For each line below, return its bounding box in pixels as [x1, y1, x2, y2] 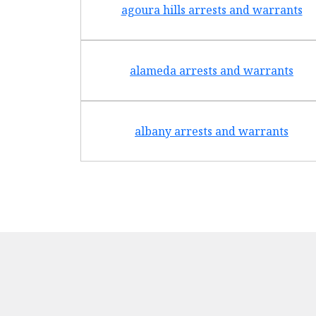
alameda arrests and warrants [130, 63, 293, 78]
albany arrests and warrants [135, 123, 288, 139]
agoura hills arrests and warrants [121, 2, 303, 18]
